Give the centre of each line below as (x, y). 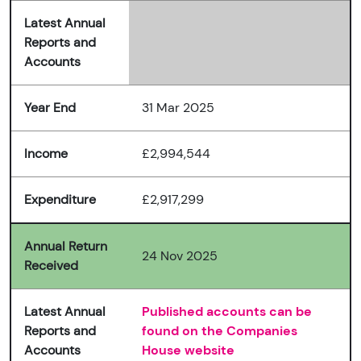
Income (46, 154)
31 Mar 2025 (178, 108)
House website (188, 351)
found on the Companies (220, 331)
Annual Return (66, 247)
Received (51, 266)
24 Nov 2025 (180, 256)
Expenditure (60, 200)
